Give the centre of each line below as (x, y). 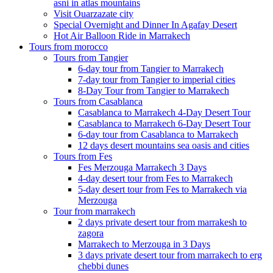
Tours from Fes (83, 156)
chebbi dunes (103, 266)
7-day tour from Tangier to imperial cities (157, 80)
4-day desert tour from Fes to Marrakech (155, 178)
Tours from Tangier (91, 58)
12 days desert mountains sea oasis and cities (164, 145)
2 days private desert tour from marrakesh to (162, 222)
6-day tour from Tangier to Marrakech (151, 69)
